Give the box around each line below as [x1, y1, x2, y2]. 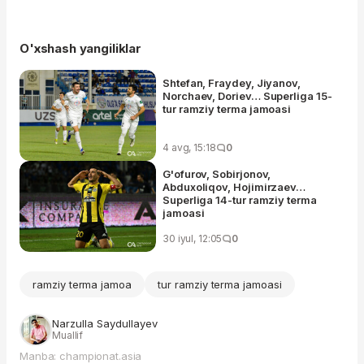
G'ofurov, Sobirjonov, [162, 167, 271, 180]
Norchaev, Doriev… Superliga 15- [162, 89, 332, 102]
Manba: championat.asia [19, 349, 142, 362]
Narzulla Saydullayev [52, 316, 158, 330]
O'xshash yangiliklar [19, 40, 141, 56]
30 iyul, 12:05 [162, 232, 223, 245]
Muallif [52, 328, 84, 341]
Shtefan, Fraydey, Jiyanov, [162, 76, 301, 89]
